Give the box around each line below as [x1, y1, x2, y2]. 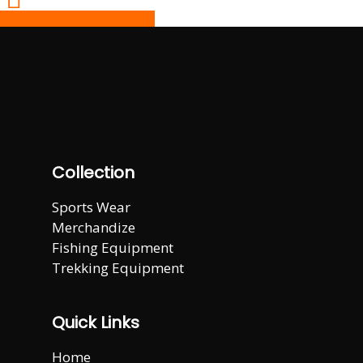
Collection [52, 161, 135, 184]
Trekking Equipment [52, 258, 184, 277]
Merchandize [52, 218, 135, 237]
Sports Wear [52, 198, 130, 216]
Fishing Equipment [52, 238, 173, 257]
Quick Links [52, 311, 139, 334]
